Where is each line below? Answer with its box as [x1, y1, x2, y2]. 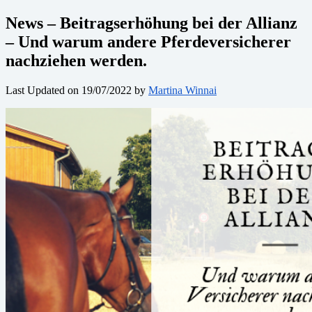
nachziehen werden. [6, 51, 147, 70]
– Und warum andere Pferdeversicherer [6, 32, 291, 51]
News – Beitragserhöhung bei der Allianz [6, 13, 297, 32]
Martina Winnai [148, 84, 217, 96]
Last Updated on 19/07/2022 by [6, 84, 148, 96]
